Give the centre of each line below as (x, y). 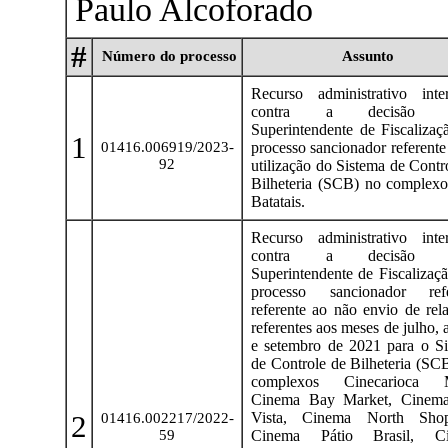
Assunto (367, 55)
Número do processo (167, 55)
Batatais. (278, 201)
